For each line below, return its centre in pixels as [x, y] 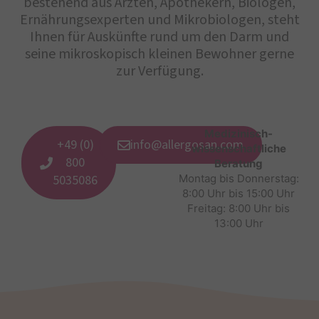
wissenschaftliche [239, 149]
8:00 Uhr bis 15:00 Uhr [239, 194]
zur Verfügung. [159, 72]
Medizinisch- [239, 134]
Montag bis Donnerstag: [239, 179]
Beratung [239, 164]
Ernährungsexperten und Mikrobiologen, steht [159, 20]
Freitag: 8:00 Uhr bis [239, 209]
